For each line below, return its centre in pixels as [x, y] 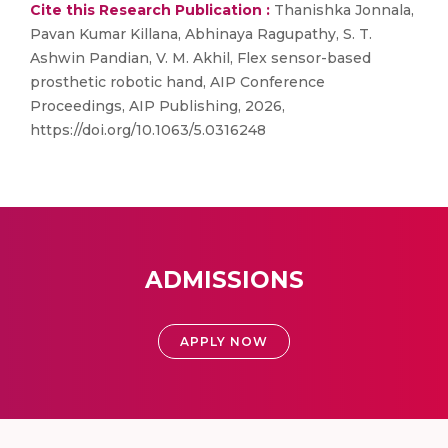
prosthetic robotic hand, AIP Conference [177, 82]
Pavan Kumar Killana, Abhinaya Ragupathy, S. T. [201, 34]
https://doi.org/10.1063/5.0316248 [148, 130]
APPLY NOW [224, 341]
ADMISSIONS [224, 280]
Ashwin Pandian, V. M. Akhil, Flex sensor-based [200, 58]
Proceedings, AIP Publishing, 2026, [157, 106]
